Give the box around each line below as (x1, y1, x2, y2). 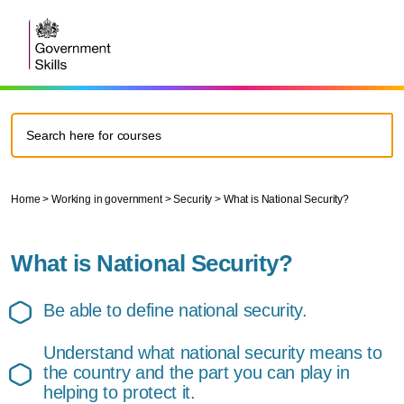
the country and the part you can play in (43, 363, 350, 382)
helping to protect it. (43, 382, 196, 402)
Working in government (50, 193, 162, 206)
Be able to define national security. (43, 300, 308, 320)
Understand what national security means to (43, 343, 382, 363)
